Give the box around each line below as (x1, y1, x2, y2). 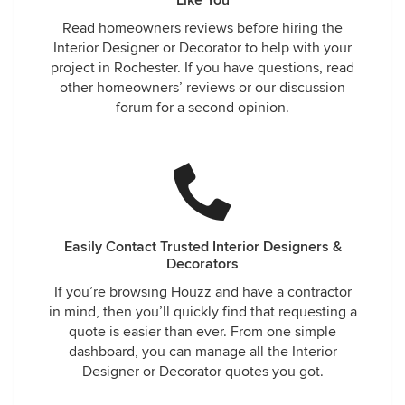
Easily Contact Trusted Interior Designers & (63, 238, 342, 256)
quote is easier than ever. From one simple (69, 323, 336, 341)
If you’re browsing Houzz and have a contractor (53, 283, 352, 301)
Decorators (166, 255, 239, 273)
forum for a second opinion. (116, 99, 289, 117)
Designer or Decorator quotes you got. (81, 363, 324, 381)
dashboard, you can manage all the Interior (68, 343, 337, 361)
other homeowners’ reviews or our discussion (60, 79, 345, 97)
